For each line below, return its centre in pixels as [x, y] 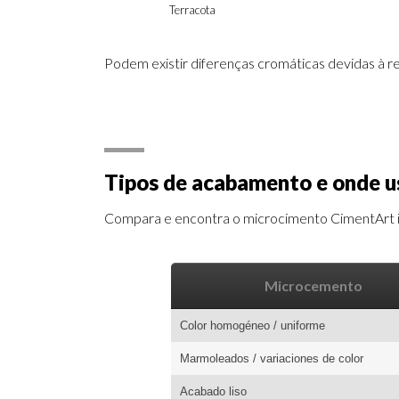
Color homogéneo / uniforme [252, 326]
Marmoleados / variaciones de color [272, 359]
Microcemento [313, 286]
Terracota [192, 10]
